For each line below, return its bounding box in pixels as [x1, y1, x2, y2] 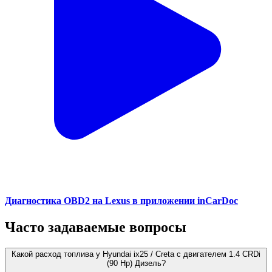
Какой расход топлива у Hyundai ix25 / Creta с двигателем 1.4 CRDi [12, 250, 260, 259]
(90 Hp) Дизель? [106, 259, 166, 268]
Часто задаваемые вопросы [5, 219, 186, 236]
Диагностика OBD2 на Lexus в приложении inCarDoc [5, 195, 238, 206]
